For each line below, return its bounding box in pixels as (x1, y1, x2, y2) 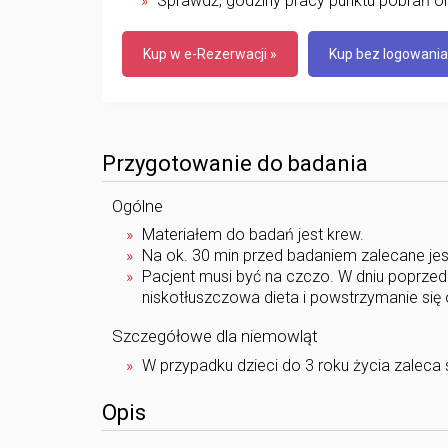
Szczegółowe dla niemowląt (112, 326, 318, 346)
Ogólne (112, 195, 163, 216)
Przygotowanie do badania (102, 150, 368, 176)
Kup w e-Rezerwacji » (143, 46, 277, 62)
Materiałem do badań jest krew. (142, 225, 364, 244)
